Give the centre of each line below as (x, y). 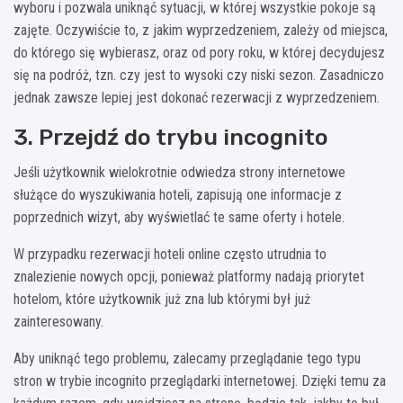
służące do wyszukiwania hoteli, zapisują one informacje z (178, 194)
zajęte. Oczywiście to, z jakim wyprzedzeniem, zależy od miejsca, (201, 30)
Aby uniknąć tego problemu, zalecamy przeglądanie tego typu (187, 358)
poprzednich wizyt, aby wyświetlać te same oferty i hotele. (181, 217)
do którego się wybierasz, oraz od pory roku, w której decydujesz (199, 52)
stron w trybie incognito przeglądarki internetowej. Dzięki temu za (200, 381)
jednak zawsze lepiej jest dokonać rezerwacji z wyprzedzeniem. (198, 97)
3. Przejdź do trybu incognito (171, 137)
